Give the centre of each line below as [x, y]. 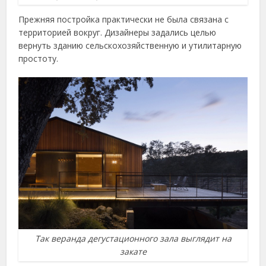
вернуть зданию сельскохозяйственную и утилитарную [130, 45]
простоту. [39, 58]
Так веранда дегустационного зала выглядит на [133, 239]
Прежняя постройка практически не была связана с [124, 19]
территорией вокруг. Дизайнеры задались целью [118, 32]
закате [133, 252]
